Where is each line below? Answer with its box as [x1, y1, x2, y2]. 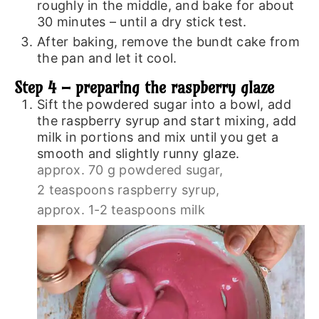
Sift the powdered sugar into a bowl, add [36, 96, 291, 112]
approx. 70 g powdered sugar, [36, 162, 224, 177]
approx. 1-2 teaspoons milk [36, 202, 206, 217]
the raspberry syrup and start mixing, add [36, 113, 297, 128]
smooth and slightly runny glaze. [36, 145, 240, 161]
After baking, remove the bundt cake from [36, 33, 300, 49]
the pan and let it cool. [36, 50, 177, 66]
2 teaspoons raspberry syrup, [36, 182, 220, 197]
